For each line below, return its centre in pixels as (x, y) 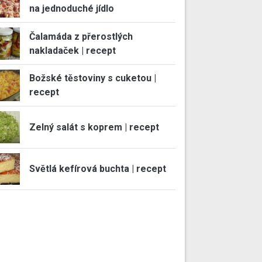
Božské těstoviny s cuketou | (92, 78)
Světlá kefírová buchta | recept (97, 169)
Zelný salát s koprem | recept (94, 127)
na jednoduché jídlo (71, 9)
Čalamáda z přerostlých (81, 36)
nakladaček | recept (72, 50)
